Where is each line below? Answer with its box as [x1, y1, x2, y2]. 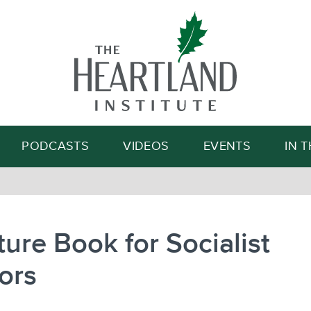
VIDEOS [123, 140, 169, 153]
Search [208, 73, 234, 81]
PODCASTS [22, 140, 90, 153]
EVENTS [203, 140, 251, 153]
